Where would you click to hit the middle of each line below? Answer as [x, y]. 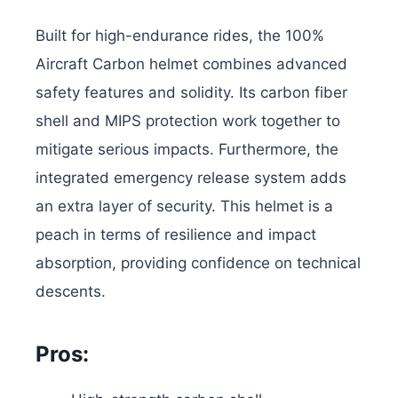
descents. [71, 291]
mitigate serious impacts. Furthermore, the [187, 149]
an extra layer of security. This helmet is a [184, 206]
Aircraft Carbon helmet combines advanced [191, 64]
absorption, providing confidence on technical [198, 263]
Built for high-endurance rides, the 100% [180, 35]
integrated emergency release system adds [191, 177]
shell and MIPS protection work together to [188, 120]
